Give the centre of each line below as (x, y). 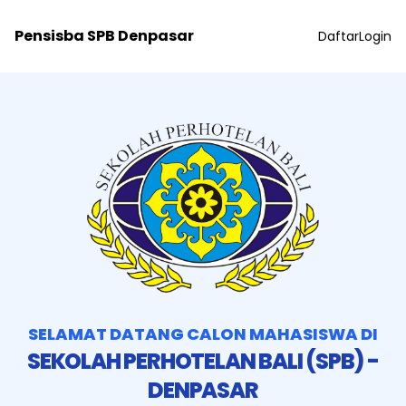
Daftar (338, 36)
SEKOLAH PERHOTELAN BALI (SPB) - (203, 362)
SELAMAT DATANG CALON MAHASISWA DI (203, 334)
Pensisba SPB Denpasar (104, 36)
